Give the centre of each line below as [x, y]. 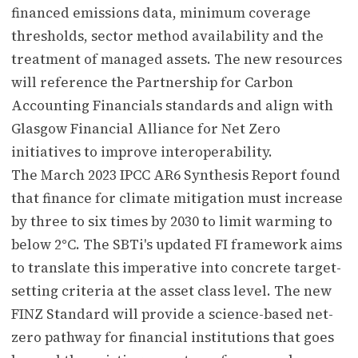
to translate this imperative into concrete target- [176, 267]
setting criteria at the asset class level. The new [171, 290]
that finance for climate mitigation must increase [177, 198]
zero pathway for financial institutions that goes [173, 337]
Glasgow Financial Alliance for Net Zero [146, 128]
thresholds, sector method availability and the [167, 36]
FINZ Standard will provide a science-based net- [172, 314]
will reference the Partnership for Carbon [152, 82]
